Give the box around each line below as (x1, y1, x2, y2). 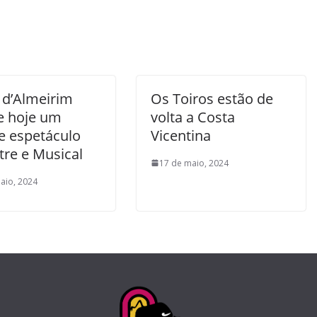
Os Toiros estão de (150, 88, 273, 108)
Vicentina (150, 125, 211, 145)
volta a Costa (150, 107, 235, 127)
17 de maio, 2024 (158, 156, 229, 169)
